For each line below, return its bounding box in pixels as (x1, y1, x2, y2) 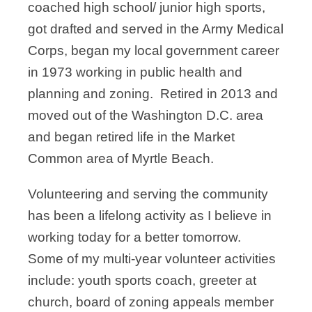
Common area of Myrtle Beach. (28, 151, 214, 166)
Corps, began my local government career (28, 43, 279, 58)
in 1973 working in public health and (28, 65, 242, 80)
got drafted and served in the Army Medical (28, 22, 283, 37)
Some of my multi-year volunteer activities (28, 251, 276, 267)
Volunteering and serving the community (28, 187, 268, 202)
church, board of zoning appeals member (28, 295, 274, 310)
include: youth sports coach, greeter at (28, 273, 256, 288)
